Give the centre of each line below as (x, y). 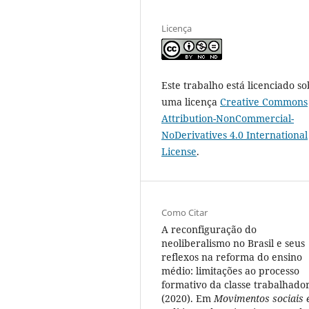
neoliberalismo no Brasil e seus (233, 243)
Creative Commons (264, 101)
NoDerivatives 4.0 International (235, 134)
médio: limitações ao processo (230, 270)
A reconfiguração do (209, 229)
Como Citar (185, 212)
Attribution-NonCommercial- (228, 118)
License (179, 151)
